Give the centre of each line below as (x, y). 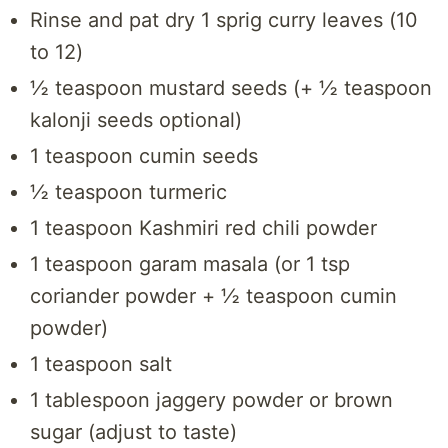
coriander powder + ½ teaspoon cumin (213, 296)
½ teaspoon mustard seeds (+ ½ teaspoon (230, 88)
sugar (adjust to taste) (133, 432)
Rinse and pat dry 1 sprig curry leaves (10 (223, 20)
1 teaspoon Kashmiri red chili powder (203, 228)
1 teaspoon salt (100, 364)
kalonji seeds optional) (135, 120)
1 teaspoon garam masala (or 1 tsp (189, 264)
